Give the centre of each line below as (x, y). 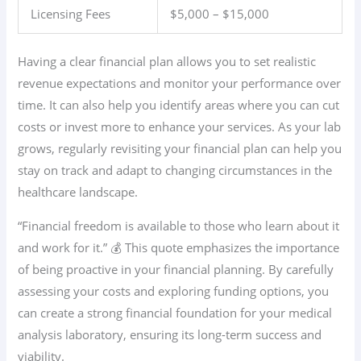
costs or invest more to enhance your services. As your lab (180, 127)
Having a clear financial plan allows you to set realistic (167, 62)
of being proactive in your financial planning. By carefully (176, 270)
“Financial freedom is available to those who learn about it (179, 226)
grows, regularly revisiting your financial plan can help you (180, 149)
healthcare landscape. (78, 192)
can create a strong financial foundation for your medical (175, 313)
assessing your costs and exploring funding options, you (174, 291)
